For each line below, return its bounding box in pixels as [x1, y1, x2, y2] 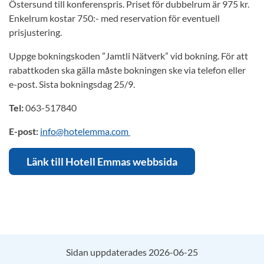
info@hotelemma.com [40, 126, 130, 137]
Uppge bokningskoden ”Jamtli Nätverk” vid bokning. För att [9, 50, 248, 61]
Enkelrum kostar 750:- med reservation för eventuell [9, 12, 220, 24]
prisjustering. [9, 27, 62, 38]
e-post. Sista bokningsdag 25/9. [9, 78, 135, 90]
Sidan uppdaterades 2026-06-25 [66, 246, 198, 258]
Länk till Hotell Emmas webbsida [27, 155, 177, 168]
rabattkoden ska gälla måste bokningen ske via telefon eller [9, 64, 246, 75]
